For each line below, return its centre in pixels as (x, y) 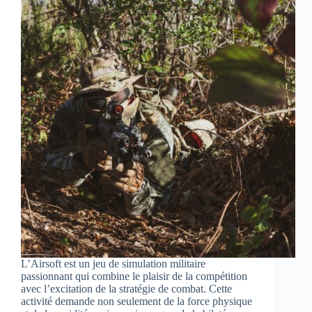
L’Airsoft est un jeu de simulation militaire (113, 264)
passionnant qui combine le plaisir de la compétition (134, 276)
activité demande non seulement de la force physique (136, 302)
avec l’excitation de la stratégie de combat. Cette (126, 289)
